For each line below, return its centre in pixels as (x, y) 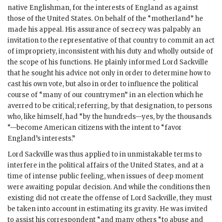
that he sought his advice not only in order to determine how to (109, 73)
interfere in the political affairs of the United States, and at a (106, 166)
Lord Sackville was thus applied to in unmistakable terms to (105, 155)
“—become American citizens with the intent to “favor (95, 128)
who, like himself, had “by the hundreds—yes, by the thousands (110, 117)
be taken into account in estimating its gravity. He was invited (108, 209)
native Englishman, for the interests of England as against (103, 8)
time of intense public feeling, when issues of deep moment (106, 176)
